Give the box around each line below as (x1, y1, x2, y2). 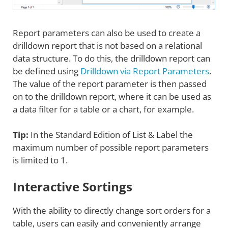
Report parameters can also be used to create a (13, 26, 201, 39)
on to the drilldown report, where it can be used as (13, 90, 211, 102)
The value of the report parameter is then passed (13, 77, 207, 90)
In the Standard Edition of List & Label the (28, 129, 193, 141)
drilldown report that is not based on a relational (13, 39, 202, 51)
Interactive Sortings (13, 178, 132, 195)
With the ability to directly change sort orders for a (13, 204, 211, 216)
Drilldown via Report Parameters (80, 65, 209, 77)
